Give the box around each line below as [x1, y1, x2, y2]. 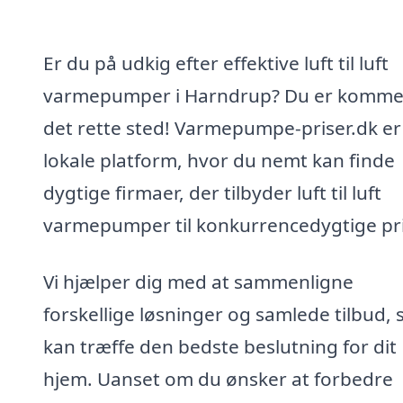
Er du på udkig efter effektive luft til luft [43, 49, 389, 76]
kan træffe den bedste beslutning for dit [43, 334, 397, 360]
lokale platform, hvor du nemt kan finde [43, 147, 395, 173]
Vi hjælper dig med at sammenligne [43, 269, 354, 295]
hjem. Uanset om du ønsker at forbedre [43, 366, 393, 392]
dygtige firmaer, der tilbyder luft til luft [43, 179, 381, 205]
